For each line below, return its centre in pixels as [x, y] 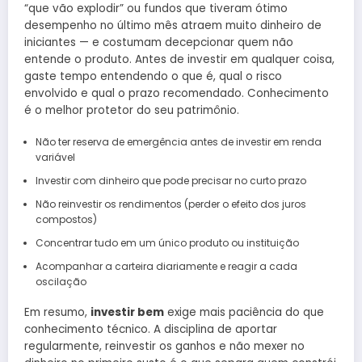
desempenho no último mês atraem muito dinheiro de [173, 25]
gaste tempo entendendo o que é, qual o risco [153, 76]
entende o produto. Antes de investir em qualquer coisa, [179, 59]
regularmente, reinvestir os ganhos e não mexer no [164, 346]
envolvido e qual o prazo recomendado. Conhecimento [177, 93]
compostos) [66, 219]
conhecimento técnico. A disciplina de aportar [151, 329]
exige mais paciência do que [244, 312]
